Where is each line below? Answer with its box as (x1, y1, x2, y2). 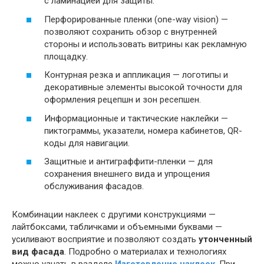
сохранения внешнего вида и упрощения (44, 169, 210, 180)
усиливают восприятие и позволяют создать (12, 234, 199, 245)
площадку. (44, 51, 88, 62)
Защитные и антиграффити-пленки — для (44, 156, 213, 167)
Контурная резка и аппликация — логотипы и (44, 70, 228, 81)
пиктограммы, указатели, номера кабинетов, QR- (44, 125, 242, 136)
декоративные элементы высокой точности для (44, 82, 242, 93)
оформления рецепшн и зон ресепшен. (44, 94, 201, 105)
